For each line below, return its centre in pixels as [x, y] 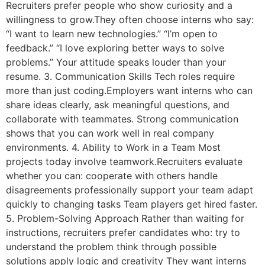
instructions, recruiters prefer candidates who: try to [123, 233]
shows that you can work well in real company [110, 133]
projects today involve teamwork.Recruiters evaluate [124, 162]
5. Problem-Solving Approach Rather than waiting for [125, 219]
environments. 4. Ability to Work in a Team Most [113, 148]
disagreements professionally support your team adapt [130, 190]
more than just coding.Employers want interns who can [129, 91]
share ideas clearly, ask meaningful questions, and [118, 105]
